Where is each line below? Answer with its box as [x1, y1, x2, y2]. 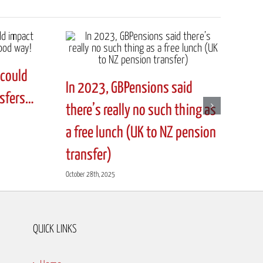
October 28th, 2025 [66, 170, 115, 178]
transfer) [66, 147, 112, 163]
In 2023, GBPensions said [66, 80, 193, 96]
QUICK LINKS [33, 223, 76, 235]
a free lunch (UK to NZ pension [66, 124, 216, 141]
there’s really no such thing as [66, 102, 216, 119]
